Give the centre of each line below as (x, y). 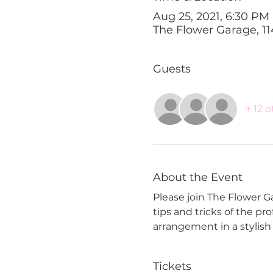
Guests (172, 69)
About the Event (197, 177)
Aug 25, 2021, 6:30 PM (211, 16)
